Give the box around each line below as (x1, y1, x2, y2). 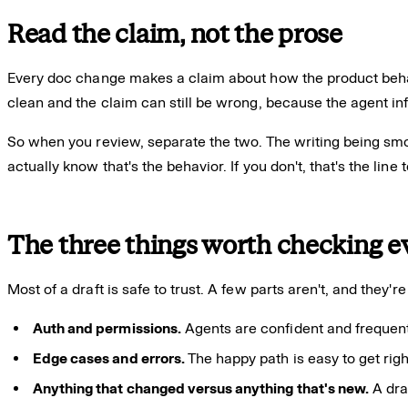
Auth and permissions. (33, 319, 181, 337)
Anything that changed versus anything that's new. (33, 379, 369, 397)
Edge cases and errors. (33, 349, 185, 367)
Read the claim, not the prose (7, 18, 342, 49)
